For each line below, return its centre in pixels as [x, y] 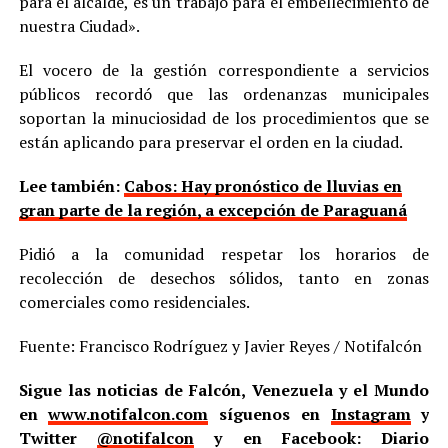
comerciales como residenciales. [134, 301]
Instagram [370, 413]
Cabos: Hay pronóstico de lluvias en [262, 185]
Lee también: [71, 185]
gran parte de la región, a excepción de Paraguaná [212, 209]
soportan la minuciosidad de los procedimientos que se [224, 117]
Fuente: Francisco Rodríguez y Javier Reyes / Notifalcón [220, 345]
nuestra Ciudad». [79, 25]
